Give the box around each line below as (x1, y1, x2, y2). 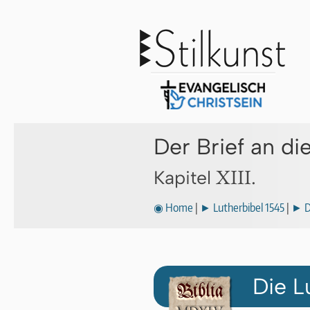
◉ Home (154, 201, 193, 215)
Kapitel (154, 167, 216, 189)
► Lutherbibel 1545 (200, 201, 284, 215)
